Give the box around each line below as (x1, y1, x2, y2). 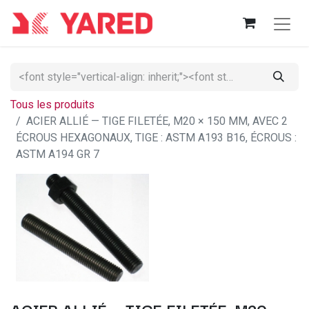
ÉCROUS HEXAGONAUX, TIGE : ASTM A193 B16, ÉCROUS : (16, 131, 297, 145)
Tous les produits (10, 98, 94, 112)
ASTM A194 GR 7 (16, 148, 99, 161)
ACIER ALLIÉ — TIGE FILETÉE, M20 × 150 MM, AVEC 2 (26, 114, 288, 128)
